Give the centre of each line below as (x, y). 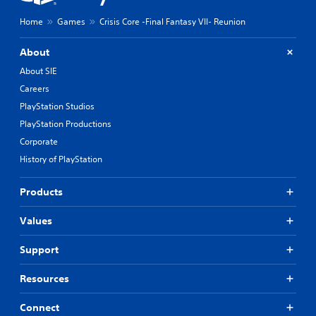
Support (39, 249)
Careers (35, 88)
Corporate (39, 141)
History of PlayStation (61, 159)
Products (41, 192)
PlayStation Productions (66, 123)
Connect (39, 307)
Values (36, 220)
